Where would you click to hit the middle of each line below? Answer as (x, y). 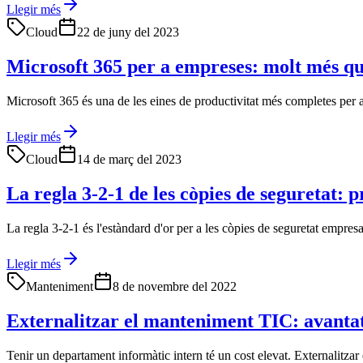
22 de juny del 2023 (128, 32)
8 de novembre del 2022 (175, 286)
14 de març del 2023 (129, 159)
